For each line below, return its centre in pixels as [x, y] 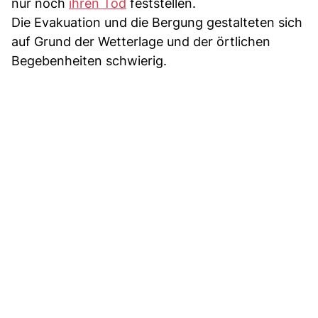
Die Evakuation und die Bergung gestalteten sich [157, 22]
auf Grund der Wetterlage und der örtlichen [141, 41]
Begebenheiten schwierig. [89, 60]
